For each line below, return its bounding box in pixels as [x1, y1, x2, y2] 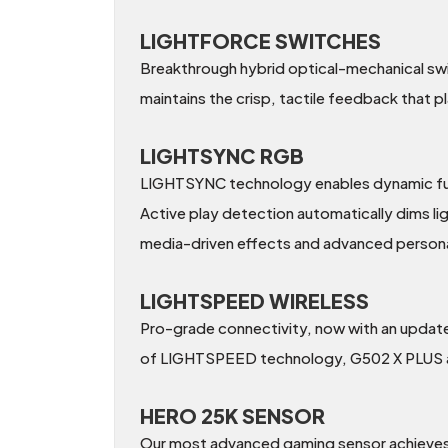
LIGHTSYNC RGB [140, 143, 304, 169]
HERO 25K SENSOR [140, 403, 325, 429]
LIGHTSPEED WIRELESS [140, 288, 369, 314]
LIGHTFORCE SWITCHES [140, 28, 381, 54]
